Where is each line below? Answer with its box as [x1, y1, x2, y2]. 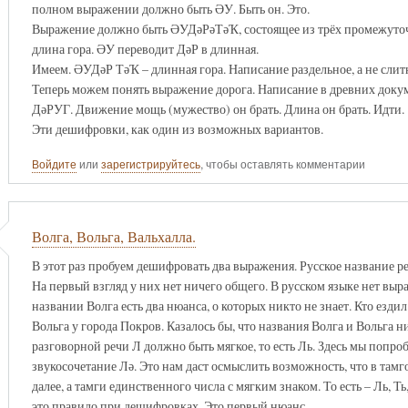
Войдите [31, 156, 76, 173]
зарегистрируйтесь [100, 156, 200, 173]
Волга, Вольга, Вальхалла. [31, 227, 196, 248]
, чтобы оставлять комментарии [199, 156, 365, 173]
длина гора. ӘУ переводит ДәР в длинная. [31, 39, 259, 57]
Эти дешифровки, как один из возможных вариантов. [31, 119, 323, 138]
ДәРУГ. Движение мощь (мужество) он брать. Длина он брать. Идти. [31, 99, 404, 117]
